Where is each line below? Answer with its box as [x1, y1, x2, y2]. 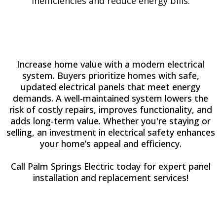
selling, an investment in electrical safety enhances [6, 126, 215, 138]
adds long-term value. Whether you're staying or [10, 115, 211, 127]
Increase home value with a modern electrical [17, 58, 204, 70]
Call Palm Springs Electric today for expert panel [10, 160, 211, 172]
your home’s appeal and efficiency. [39, 138, 182, 149]
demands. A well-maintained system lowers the [13, 92, 208, 104]
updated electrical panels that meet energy [21, 81, 200, 93]
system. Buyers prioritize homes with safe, [22, 70, 199, 81]
